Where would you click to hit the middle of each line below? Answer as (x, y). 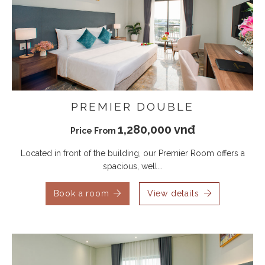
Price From (94, 130)
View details (173, 193)
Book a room (81, 193)
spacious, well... (132, 166)
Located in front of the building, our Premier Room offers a (132, 153)
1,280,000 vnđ (156, 129)
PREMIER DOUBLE (132, 106)
